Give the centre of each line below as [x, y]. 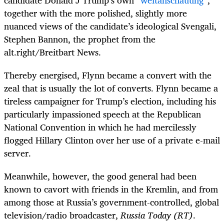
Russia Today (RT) [157, 215]
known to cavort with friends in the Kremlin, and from [111, 189]
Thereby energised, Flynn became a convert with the [108, 75]
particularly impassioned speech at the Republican [102, 114]
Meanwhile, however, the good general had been [100, 176]
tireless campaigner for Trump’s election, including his [110, 101]
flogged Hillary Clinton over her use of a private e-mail [112, 140]
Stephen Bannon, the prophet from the [80, 39]
